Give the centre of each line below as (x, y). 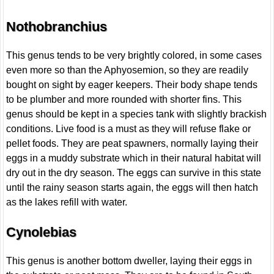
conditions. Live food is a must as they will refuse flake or (129, 129)
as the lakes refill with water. (67, 202)
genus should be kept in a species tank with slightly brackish (137, 114)
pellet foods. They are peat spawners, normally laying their (132, 144)
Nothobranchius (57, 26)
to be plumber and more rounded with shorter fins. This (124, 100)
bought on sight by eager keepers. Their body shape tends (132, 85)
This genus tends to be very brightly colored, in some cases (134, 56)
